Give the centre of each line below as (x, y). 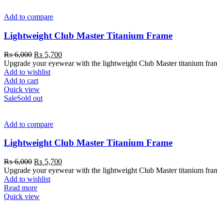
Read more (21, 187)
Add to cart (21, 80)
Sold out (30, 98)
